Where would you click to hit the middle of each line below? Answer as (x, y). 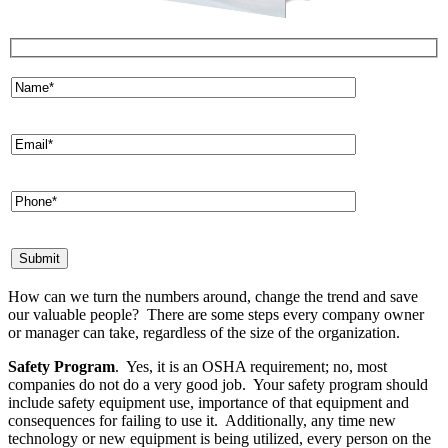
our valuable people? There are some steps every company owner (216, 315)
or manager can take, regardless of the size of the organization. (204, 333)
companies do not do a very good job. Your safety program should (218, 385)
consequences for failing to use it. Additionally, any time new (202, 421)
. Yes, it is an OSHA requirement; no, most (251, 367)
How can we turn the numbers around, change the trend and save (213, 297)
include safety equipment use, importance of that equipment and (208, 403)
